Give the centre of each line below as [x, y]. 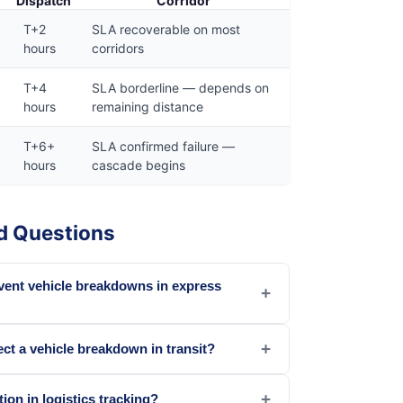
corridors [118, 48]
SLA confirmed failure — [163, 146]
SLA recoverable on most [166, 29]
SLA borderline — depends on [180, 87]
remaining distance [148, 106]
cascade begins [139, 165]
